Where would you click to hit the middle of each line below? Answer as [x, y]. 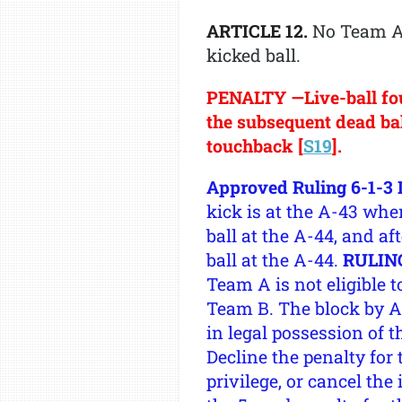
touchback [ [254, 145]
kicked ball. [255, 55]
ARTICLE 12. [257, 31]
